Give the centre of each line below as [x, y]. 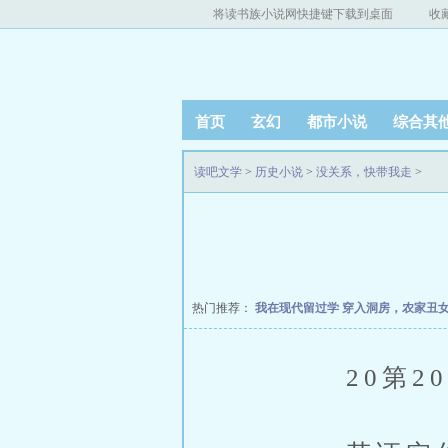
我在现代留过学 [298, 308]
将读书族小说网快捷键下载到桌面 [303, 14]
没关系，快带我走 [364, 172]
